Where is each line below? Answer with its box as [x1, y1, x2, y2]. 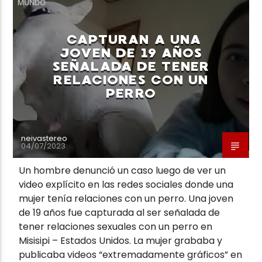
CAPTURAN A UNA [66, 31, 202, 47]
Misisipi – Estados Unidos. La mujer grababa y [19, 233, 223, 247]
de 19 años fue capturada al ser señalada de [19, 205, 220, 219]
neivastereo [21, 132, 68, 144]
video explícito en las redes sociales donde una [19, 177, 234, 191]
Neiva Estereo [20, 75, 81, 88]
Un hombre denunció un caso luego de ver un [19, 163, 226, 177]
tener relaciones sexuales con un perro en [19, 219, 213, 233]
